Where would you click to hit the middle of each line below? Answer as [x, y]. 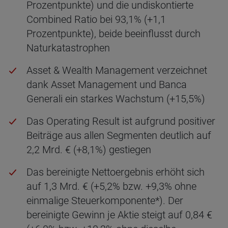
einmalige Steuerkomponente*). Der [105, 201]
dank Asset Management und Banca [107, 84]
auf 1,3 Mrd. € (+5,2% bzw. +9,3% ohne [111, 186]
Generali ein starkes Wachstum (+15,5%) [116, 99]
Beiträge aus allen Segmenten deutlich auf [119, 135]
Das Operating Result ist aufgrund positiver [121, 121]
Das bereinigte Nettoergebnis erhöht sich [116, 172]
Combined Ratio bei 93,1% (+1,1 [96, 19]
